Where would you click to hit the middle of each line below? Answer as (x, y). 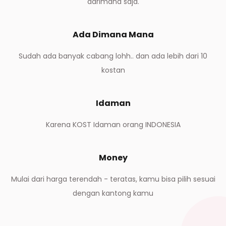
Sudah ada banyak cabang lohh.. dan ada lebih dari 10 (113, 56)
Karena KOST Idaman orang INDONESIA (113, 125)
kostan (113, 70)
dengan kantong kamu (113, 193)
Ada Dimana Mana (113, 35)
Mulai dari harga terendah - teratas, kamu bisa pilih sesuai (113, 179)
